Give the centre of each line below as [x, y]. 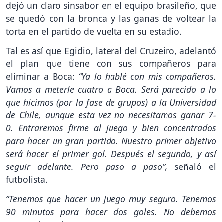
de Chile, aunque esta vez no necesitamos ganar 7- [111, 115]
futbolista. [27, 179]
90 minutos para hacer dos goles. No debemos [111, 211]
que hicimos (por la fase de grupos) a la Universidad [111, 102]
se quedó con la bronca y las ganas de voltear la [111, 18]
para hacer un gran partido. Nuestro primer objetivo [111, 140]
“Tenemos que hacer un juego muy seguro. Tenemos [111, 198]
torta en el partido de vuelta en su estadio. [94, 31]
